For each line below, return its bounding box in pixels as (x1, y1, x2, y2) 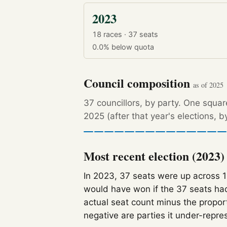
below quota (111, 42, 154, 51)
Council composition (84, 73, 194, 92)
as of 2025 (193, 80, 224, 90)
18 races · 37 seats (92, 30, 158, 39)
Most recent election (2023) (84, 146, 225, 165)
